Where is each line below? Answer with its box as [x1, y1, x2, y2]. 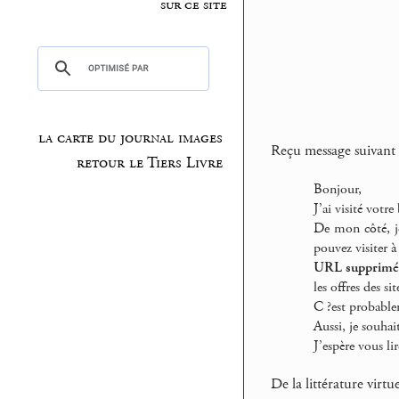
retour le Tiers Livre [76, 153, 223, 174]
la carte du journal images [37, 127, 223, 148]
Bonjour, [313, 180, 362, 199]
